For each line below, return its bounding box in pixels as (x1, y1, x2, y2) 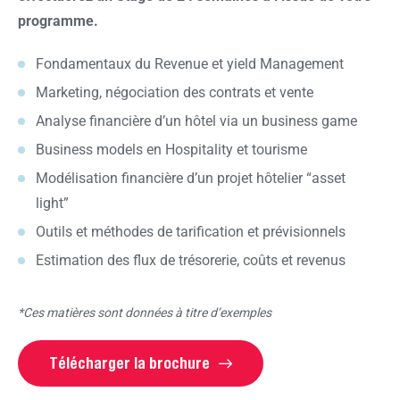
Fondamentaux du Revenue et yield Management (36, 55, 347, 73)
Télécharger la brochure (49, 354, 210, 372)
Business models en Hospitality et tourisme (36, 141, 311, 159)
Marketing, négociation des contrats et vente (36, 84, 321, 102)
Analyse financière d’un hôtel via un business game (36, 112, 361, 130)
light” (36, 195, 72, 212)
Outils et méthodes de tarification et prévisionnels (36, 223, 349, 241)
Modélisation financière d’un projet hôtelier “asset (36, 170, 346, 187)
